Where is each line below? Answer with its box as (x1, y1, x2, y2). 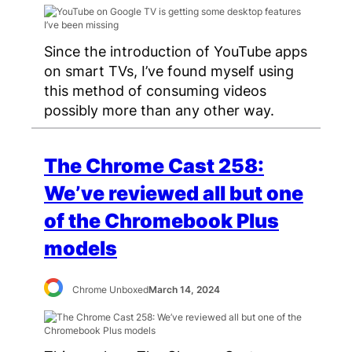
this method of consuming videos (44, 81, 266, 99)
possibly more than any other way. (44, 101, 274, 119)
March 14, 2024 (148, 283, 221, 295)
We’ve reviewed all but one (44, 181, 303, 205)
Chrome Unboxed (72, 283, 149, 295)
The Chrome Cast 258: (44, 153, 264, 178)
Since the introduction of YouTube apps (44, 42, 307, 60)
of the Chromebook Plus (44, 208, 279, 233)
